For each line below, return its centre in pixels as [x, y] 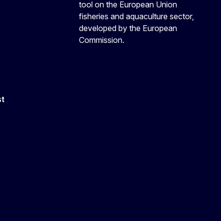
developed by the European [128, 28]
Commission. [102, 40]
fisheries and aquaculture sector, [136, 16]
